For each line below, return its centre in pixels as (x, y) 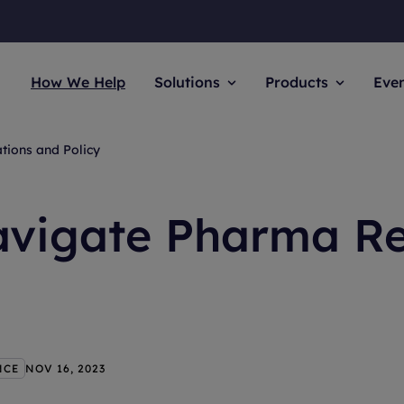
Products (297, 82)
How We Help (78, 82)
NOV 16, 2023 (65, 368)
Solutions (187, 82)
